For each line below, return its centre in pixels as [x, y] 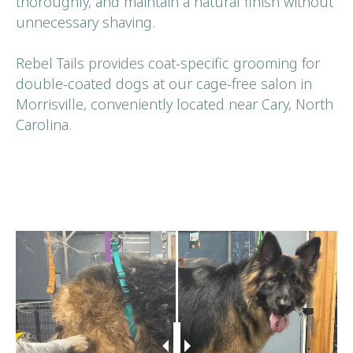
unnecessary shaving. [85, 22]
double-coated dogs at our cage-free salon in [164, 83]
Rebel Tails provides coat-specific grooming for [168, 63]
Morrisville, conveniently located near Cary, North [175, 104]
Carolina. [44, 124]
